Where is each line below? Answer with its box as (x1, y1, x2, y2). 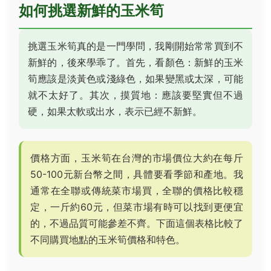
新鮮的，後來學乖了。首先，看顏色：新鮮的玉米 (28, 56, 243, 68)
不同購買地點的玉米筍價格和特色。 (30, 233, 185, 246)
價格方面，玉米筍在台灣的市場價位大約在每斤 (30, 152, 243, 164)
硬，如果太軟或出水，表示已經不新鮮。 (28, 105, 202, 117)
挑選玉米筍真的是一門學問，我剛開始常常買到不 (28, 40, 243, 52)
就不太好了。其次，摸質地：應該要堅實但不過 (28, 89, 243, 101)
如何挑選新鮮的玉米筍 (19, 2, 164, 19)
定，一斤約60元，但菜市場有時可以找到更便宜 (30, 201, 243, 213)
